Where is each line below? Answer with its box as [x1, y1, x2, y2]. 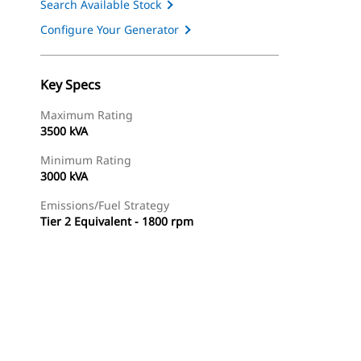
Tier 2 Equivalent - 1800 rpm [40, 214, 193, 229]
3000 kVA [40, 168, 88, 184]
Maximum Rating [40, 107, 133, 122]
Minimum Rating [40, 152, 131, 168]
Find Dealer [101, 332, 154, 346]
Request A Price [187, 332, 260, 346]
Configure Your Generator [40, 22, 179, 37]
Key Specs [40, 76, 101, 93]
